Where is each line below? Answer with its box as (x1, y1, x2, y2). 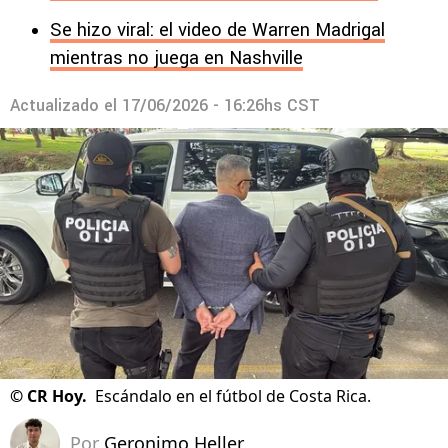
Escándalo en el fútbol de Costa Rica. (95, 385, 371, 408)
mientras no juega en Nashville (50, 45, 303, 71)
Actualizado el (10, 94, 122, 117)
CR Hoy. (27, 385, 87, 408)
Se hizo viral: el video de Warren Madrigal (50, 17, 385, 43)
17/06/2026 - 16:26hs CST (122, 94, 320, 117)
